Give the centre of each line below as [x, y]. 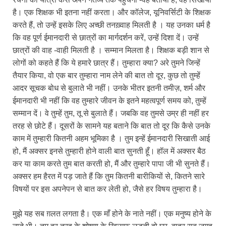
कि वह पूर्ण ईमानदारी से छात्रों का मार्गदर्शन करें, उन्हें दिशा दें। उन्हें [106, 38]
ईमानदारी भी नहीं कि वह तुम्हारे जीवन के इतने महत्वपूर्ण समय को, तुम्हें [109, 101]
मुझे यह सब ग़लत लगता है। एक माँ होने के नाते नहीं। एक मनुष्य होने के [112, 214]
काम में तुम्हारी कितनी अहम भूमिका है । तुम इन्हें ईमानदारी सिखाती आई [111, 139]
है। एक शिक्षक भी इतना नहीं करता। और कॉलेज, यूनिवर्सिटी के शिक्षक [112, 13]
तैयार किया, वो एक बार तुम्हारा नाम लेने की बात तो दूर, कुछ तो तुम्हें [106, 76]
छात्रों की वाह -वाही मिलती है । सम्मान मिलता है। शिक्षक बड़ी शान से [111, 50]
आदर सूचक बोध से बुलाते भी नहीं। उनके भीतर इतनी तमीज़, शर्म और [109, 88]
